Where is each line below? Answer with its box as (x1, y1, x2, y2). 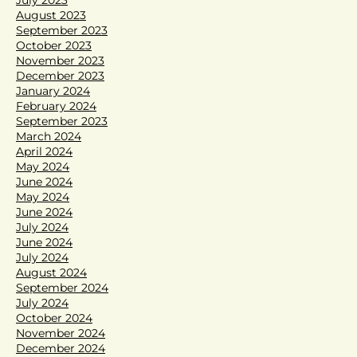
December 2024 (16, 340, 105, 355)
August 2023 (16, 7, 86, 22)
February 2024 (16, 98, 96, 113)
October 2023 (16, 37, 92, 53)
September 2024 (16, 280, 108, 295)
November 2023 (16, 53, 104, 68)
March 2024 (16, 128, 81, 143)
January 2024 (16, 83, 90, 98)
